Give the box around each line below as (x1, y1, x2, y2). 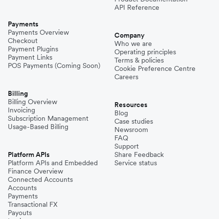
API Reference (114, 2, 159, 12)
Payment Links (8, 52, 52, 62)
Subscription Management (8, 113, 88, 123)
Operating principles (114, 47, 176, 56)
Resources (114, 100, 148, 109)
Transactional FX (8, 199, 58, 209)
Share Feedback (114, 150, 164, 159)
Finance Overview (8, 166, 63, 175)
